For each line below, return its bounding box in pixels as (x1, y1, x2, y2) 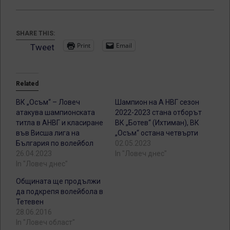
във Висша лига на (16, 128, 80, 137)
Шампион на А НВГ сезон (115, 98, 199, 106)
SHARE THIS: (16, 29, 55, 37)
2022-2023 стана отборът (115, 108, 202, 117)
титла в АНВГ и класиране (16, 118, 103, 127)
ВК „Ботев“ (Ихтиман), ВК (115, 118, 199, 127)
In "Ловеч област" (16, 218, 75, 226)
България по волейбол (16, 139, 93, 147)
